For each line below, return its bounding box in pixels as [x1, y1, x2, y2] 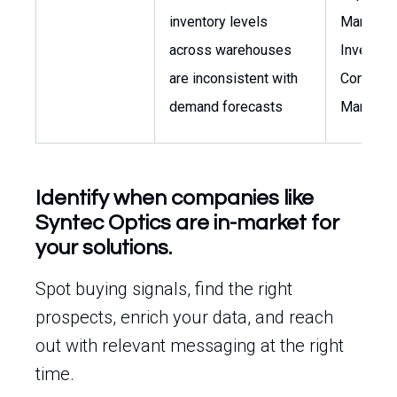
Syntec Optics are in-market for [35, 212, 339, 234]
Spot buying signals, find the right [35, 278, 292, 300]
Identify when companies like [35, 187, 314, 209]
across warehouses [169, 42, 292, 58]
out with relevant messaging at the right [35, 335, 344, 356]
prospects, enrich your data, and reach [35, 307, 333, 328]
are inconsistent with [169, 70, 298, 87]
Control [340, 70, 385, 87]
